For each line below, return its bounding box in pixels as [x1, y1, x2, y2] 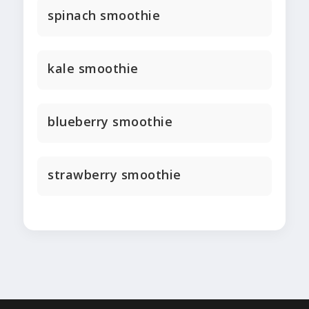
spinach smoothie [48, 7, 160, 24]
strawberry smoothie [48, 166, 181, 183]
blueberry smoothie [48, 113, 172, 130]
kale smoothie [48, 60, 139, 77]
